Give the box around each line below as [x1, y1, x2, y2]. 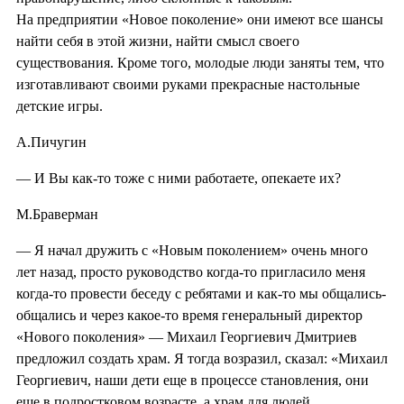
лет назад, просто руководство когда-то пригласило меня [16, 263, 365, 280]
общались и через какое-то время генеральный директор [16, 307, 363, 323]
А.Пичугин [16, 133, 87, 150]
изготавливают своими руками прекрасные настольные [16, 76, 360, 92]
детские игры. [16, 97, 103, 114]
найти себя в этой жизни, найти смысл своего [16, 32, 299, 49]
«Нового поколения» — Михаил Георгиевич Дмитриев [16, 328, 357, 344]
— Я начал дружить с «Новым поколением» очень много [16, 242, 368, 258]
